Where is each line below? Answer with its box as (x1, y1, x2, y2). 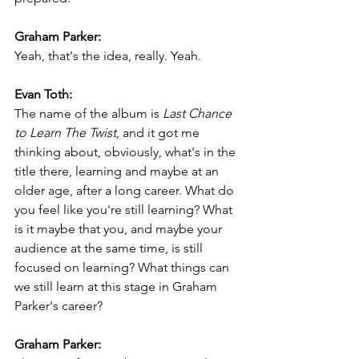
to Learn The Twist (14, 125, 116, 141)
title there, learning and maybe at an (14, 163, 222, 179)
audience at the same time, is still (14, 240, 206, 256)
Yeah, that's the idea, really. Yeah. (14, 48, 201, 64)
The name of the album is (14, 106, 163, 122)
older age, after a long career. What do (14, 183, 237, 199)
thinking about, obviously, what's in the (14, 144, 239, 160)
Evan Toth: (14, 87, 72, 103)
